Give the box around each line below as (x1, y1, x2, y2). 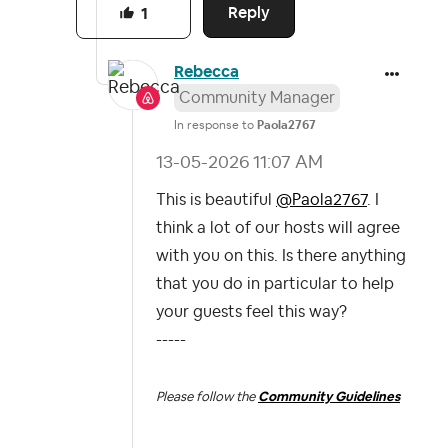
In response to (174, 118, 257, 131)
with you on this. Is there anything (156, 247, 406, 264)
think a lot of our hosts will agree (156, 219, 400, 236)
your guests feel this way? (156, 303, 351, 320)
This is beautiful (156, 191, 276, 208)
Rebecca (174, 63, 239, 80)
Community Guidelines (258, 389, 400, 403)
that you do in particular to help (156, 275, 394, 292)
